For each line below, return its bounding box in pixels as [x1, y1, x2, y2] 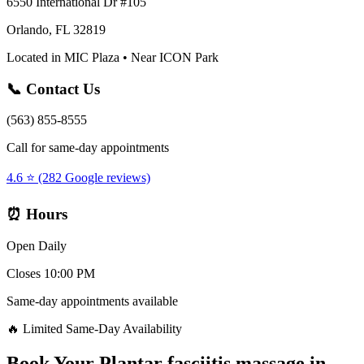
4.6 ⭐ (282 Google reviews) [6, 171, 150, 185]
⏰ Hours [6, 205, 67, 223]
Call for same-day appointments [6, 141, 169, 155]
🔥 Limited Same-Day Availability [6, 321, 182, 336]
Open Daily [6, 238, 67, 253]
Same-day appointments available [6, 293, 178, 308]
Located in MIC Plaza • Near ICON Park [6, 50, 219, 64]
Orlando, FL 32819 [6, 22, 106, 37]
